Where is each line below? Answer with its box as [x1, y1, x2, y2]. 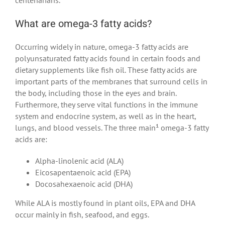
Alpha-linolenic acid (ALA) [35, 155, 124, 166]
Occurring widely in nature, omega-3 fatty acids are [15, 41, 188, 52]
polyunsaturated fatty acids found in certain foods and [15, 53, 200, 63]
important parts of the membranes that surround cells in [15, 76, 207, 86]
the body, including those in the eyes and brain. [15, 87, 176, 98]
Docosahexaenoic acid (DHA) [35, 178, 133, 189]
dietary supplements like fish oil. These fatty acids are [15, 64, 197, 75]
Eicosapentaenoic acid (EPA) [35, 167, 131, 177]
